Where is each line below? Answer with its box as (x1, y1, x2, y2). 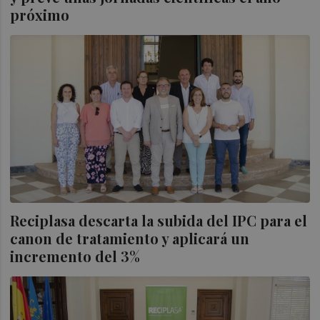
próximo (10, 5, 70, 25)
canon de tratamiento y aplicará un (10, 229, 250, 249)
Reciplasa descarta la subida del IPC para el (10, 211, 308, 231)
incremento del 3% (10, 246, 141, 266)
